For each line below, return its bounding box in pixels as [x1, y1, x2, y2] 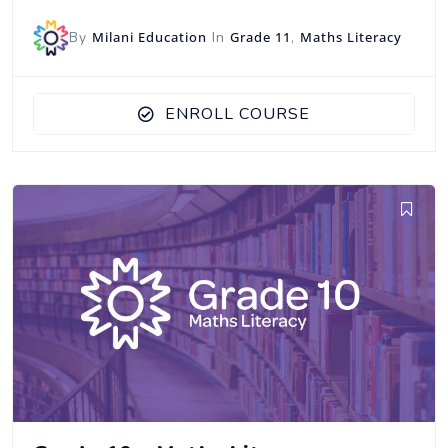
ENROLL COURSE [165, 102, 310, 125]
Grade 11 [230, 27, 291, 46]
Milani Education [92, 27, 207, 46]
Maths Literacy [300, 27, 402, 46]
